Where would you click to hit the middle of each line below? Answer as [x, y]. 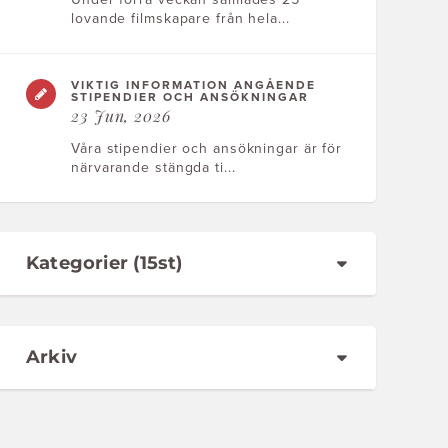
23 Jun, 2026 [121, 115]
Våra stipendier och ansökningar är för [207, 148]
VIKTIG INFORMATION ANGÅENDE [193, 85]
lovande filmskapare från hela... [180, 18]
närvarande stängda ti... [153, 167]
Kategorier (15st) [104, 263]
